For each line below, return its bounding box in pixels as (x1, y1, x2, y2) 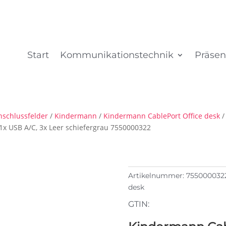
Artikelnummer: (128, 171, 186, 181)
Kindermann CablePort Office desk (103, 110, 220, 121)
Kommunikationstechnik (60, 49, 174, 61)
